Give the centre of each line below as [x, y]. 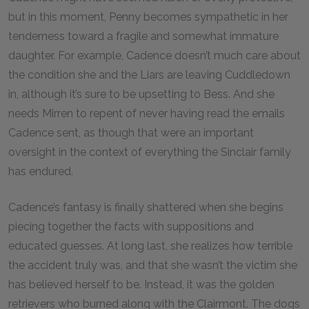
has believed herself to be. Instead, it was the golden [141, 285]
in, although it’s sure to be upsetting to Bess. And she [141, 94]
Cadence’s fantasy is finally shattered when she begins [146, 207]
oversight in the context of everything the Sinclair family [150, 152]
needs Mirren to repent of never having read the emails [147, 113]
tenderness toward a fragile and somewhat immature [143, 36]
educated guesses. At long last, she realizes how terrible [150, 246]
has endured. [42, 171]
